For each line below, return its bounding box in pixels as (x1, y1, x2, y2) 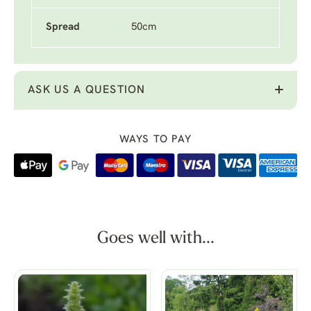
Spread (46, 22, 80, 33)
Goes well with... (96, 230, 215, 248)
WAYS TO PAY (119, 135, 192, 145)
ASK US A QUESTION (28, 85, 146, 96)
